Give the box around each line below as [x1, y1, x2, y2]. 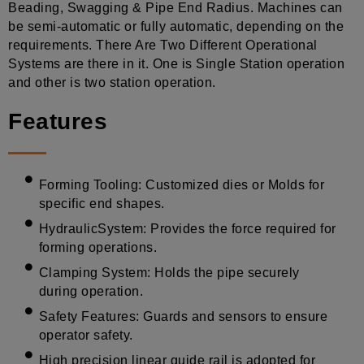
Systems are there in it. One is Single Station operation [8, 57, 344, 71]
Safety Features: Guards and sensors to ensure [38, 309, 328, 323]
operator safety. [38, 327, 133, 342]
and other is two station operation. [8, 76, 216, 90]
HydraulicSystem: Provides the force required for [38, 221, 336, 236]
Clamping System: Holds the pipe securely [38, 265, 300, 279]
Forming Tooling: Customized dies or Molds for [38, 177, 325, 192]
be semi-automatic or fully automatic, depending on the [8, 19, 344, 34]
